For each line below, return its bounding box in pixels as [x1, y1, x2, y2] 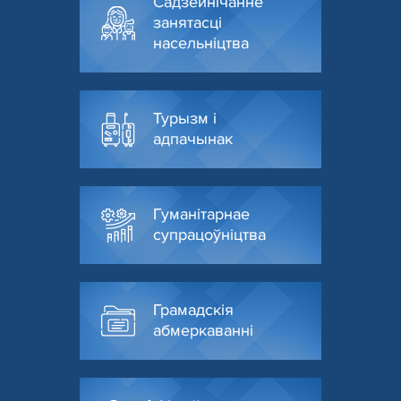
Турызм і [153, 108, 217, 128]
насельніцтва [153, 33, 249, 53]
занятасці [153, 13, 222, 32]
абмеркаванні [153, 320, 253, 340]
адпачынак [153, 129, 233, 149]
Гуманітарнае [153, 204, 250, 224]
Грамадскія [153, 300, 234, 320]
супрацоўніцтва [153, 225, 266, 244]
